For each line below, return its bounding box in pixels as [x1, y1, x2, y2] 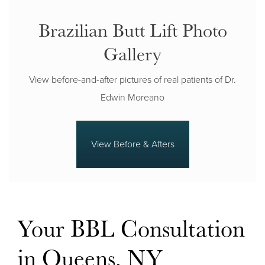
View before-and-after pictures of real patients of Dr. [29, 73, 236, 86]
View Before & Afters [91, 138, 174, 150]
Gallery [104, 39, 161, 67]
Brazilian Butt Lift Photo [38, 15, 227, 43]
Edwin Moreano [101, 91, 164, 104]
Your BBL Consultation [18, 210, 245, 245]
